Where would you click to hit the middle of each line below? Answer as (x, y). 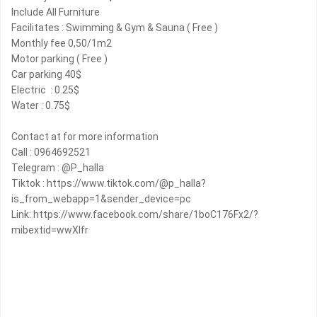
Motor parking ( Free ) (59, 59)
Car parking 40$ (46, 75)
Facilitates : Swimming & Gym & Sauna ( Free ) (115, 28)
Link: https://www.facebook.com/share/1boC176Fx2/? (135, 215)
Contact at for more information (85, 137)
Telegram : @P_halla (58, 168)
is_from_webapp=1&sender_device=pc (101, 199)
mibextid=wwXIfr (50, 230)
